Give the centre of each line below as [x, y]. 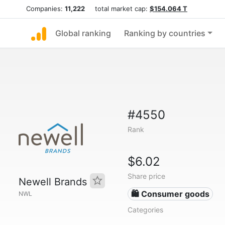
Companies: [45, 9]
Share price [146, 176]
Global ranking [83, 33]
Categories [145, 210]
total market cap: [117, 9]
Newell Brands [54, 182]
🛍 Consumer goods [171, 194]
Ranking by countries [165, 33]
